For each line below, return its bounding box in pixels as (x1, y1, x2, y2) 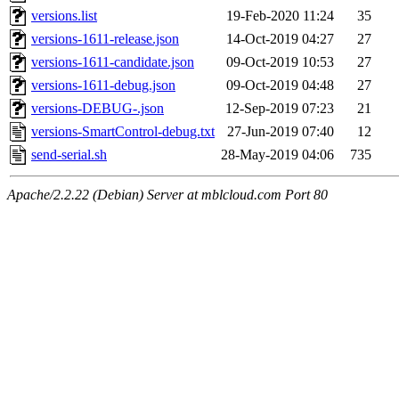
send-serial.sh (31, 147, 107, 163)
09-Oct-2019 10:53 (226, 54, 334, 70)
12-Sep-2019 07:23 (225, 101, 334, 117)
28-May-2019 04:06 (221, 147, 334, 163)
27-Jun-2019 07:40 (227, 124, 334, 140)
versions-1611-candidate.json (31, 54, 194, 70)
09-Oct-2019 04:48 (226, 77, 334, 94)
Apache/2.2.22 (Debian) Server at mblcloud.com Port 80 (7, 187, 328, 203)
